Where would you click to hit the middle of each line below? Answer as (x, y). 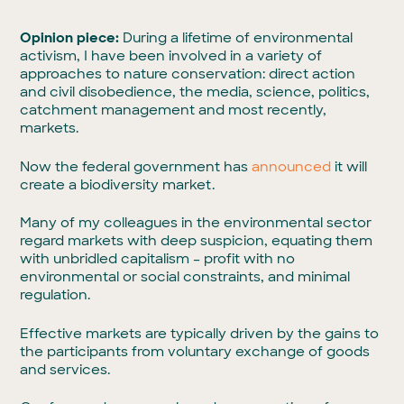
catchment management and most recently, (174, 110)
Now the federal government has (136, 166)
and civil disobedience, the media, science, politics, (195, 92)
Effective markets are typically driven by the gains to (200, 333)
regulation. (55, 295)
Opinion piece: (72, 38)
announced (292, 166)
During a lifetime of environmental (238, 38)
